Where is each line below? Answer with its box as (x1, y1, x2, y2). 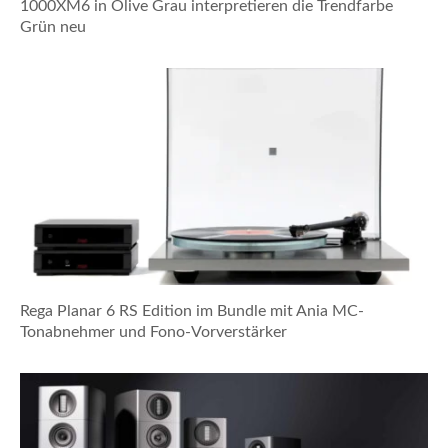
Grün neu (20, 18, 86, 35)
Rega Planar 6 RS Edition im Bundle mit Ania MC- (20, 302, 364, 319)
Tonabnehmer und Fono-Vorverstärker (20, 323, 287, 340)
